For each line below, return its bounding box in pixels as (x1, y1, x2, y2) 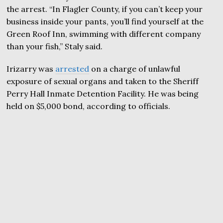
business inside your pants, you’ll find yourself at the (6, 16, 204, 26)
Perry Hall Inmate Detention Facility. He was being (6, 89, 199, 99)
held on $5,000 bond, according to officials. (6, 101, 171, 111)
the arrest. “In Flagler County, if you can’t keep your (6, 4, 203, 14)
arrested (55, 64, 90, 74)
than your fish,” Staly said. (6, 41, 103, 51)
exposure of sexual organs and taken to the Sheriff (6, 76, 199, 86)
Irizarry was (6, 64, 56, 74)
